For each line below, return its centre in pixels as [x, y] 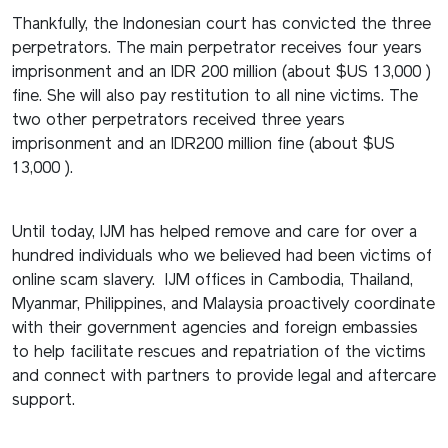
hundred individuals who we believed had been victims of [222, 256]
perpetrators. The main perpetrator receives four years [217, 48]
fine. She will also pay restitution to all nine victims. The [215, 96]
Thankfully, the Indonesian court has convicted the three [221, 24]
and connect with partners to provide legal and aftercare [224, 376]
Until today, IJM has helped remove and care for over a [214, 232]
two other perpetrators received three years [178, 120]
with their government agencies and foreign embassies [215, 328]
